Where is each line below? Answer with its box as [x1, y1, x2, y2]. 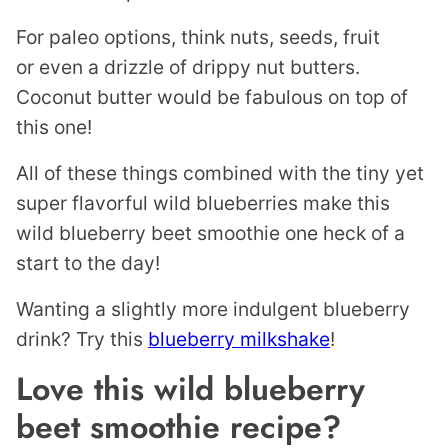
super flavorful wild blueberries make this [16, 191, 390, 216]
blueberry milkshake [148, 327, 330, 352]
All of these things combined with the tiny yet [16, 161, 424, 186]
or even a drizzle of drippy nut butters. [16, 55, 360, 80]
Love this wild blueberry [16, 366, 365, 413]
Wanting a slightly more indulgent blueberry [16, 297, 410, 322]
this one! [16, 115, 92, 140]
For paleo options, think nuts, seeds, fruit [16, 25, 380, 50]
